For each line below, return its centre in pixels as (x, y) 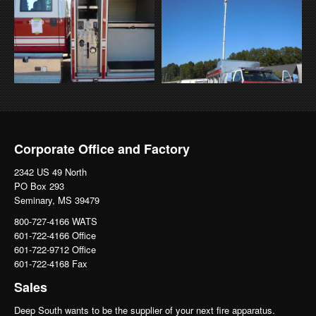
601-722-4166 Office (55, 235)
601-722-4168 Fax (51, 263)
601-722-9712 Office (55, 249)
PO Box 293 (39, 186)
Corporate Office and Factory (102, 148)
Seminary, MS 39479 (57, 200)
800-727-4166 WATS (56, 221)
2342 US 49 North (50, 171)
